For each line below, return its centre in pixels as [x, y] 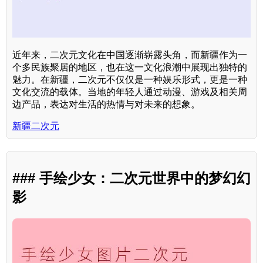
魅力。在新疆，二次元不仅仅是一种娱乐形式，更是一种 [130, 80]
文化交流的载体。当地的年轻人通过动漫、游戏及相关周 [130, 92]
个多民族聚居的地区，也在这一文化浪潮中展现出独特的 [130, 68]
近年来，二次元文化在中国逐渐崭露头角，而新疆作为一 [130, 55]
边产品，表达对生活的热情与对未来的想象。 [106, 104]
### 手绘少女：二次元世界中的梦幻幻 [131, 178]
